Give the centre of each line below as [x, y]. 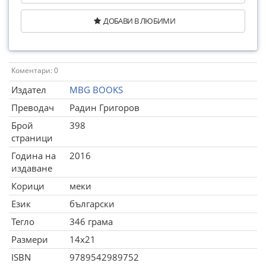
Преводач [33, 107]
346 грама [91, 221]
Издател [29, 90]
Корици [28, 186]
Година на [34, 156]
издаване [32, 168]
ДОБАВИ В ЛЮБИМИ [140, 21]
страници [32, 138]
